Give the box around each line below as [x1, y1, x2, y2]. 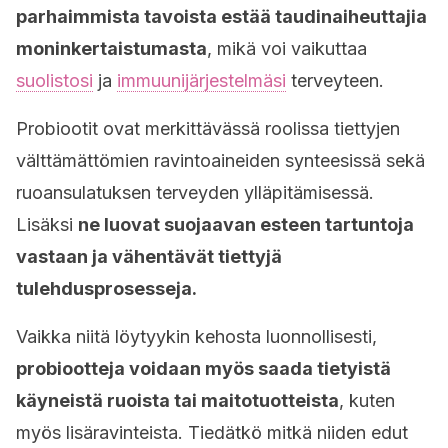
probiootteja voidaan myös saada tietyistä [16, 358, 391, 379]
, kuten [339, 390, 395, 411]
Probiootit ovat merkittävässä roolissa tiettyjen [16, 118, 400, 139]
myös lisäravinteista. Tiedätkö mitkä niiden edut [16, 422, 408, 443]
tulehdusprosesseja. [16, 278, 197, 299]
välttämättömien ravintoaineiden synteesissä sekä [16, 150, 425, 171]
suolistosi [16, 70, 93, 91]
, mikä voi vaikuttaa [207, 38, 367, 59]
